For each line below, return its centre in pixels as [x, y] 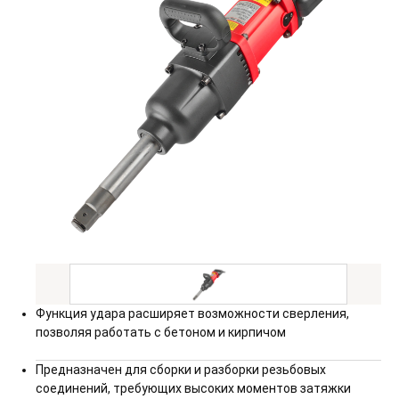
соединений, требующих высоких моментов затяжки [193, 388]
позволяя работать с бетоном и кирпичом [161, 332]
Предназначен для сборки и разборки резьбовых [181, 370]
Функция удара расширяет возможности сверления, [192, 313]
